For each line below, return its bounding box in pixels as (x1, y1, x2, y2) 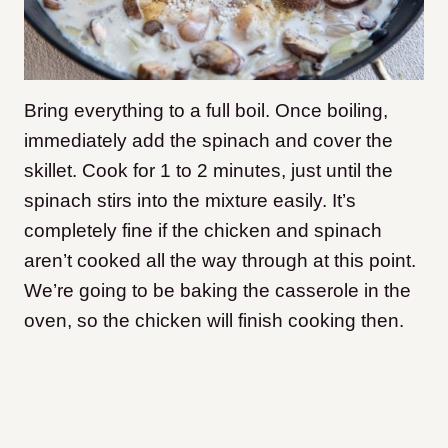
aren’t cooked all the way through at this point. (24, 250, 416, 272)
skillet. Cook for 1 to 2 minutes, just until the (24, 160, 393, 182)
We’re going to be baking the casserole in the (24, 280, 411, 302)
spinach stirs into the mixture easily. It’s (24, 190, 356, 212)
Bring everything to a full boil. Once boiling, (24, 100, 388, 122)
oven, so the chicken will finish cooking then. (24, 310, 409, 332)
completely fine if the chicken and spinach (24, 220, 382, 242)
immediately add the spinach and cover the (24, 130, 393, 152)
